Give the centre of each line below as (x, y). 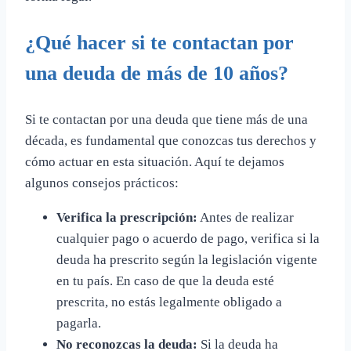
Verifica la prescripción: (127, 218)
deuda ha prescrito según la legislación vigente (187, 260)
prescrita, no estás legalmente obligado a (169, 302)
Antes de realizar (246, 218)
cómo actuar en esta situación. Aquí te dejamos (155, 162)
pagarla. (79, 324)
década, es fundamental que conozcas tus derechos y (171, 141)
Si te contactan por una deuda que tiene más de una (166, 120)
